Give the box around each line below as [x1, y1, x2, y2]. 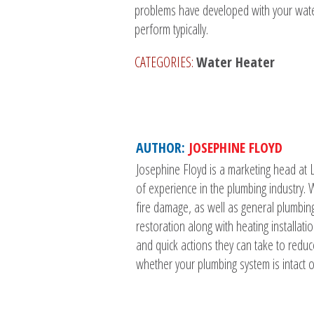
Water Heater [196, 53, 275, 72]
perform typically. [135, 20, 208, 39]
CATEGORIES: [135, 53, 196, 72]
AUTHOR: [136, 138, 189, 158]
